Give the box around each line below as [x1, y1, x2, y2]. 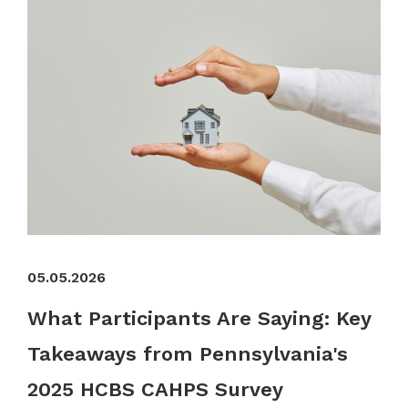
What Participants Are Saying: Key [27, 307, 371, 331]
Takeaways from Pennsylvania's [27, 342, 348, 366]
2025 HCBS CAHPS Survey [27, 378, 283, 402]
